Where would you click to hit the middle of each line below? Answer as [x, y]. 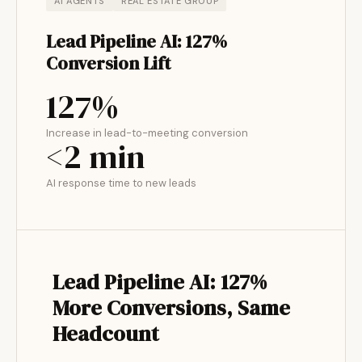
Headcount [106, 334]
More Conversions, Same [171, 308]
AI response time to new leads [121, 183]
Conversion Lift [108, 63]
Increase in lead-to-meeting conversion [147, 133]
